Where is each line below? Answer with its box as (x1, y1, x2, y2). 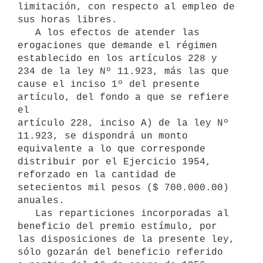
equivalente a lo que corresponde (18, 143, 205, 154)
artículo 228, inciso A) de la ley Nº (18, 117, 229, 129)
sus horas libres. (18, 14, 117, 25)
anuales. (18, 195, 65, 206)
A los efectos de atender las (18, 27, 35, 38)
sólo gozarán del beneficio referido (18, 247, 223, 258)
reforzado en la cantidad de (18, 169, 176, 180)
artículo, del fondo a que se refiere (18, 92, 229, 103)
